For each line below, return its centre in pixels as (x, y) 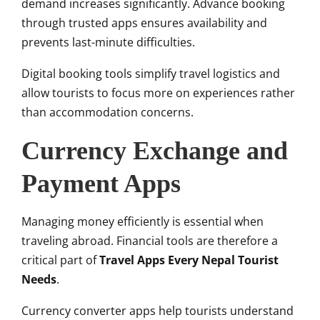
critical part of (60, 260)
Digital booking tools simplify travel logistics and (151, 74)
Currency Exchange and (155, 151)
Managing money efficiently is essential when (142, 222)
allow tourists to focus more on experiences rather (158, 93)
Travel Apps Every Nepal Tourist (189, 260)
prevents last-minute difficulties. (108, 42)
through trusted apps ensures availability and (144, 23)
